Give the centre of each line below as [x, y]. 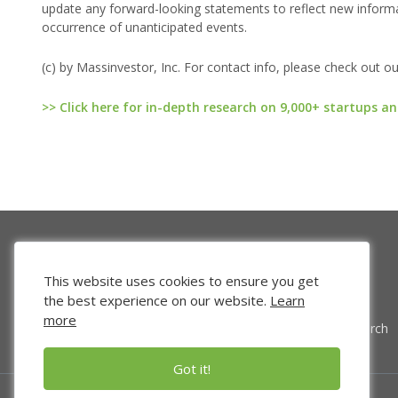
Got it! [192, 369]
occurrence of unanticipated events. [144, 28]
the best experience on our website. [157, 300]
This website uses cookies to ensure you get [181, 281]
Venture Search [344, 329]
